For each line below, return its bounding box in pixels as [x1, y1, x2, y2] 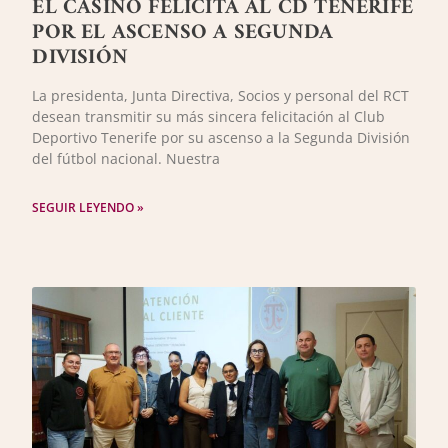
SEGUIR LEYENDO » [32, 198, 145, 216]
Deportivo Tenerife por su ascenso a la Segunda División [32, 127, 411, 147]
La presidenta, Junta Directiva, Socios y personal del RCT [32, 85, 410, 105]
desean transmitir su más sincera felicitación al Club [32, 106, 386, 126]
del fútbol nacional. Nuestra [32, 148, 221, 168]
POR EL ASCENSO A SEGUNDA [32, 13, 334, 51]
